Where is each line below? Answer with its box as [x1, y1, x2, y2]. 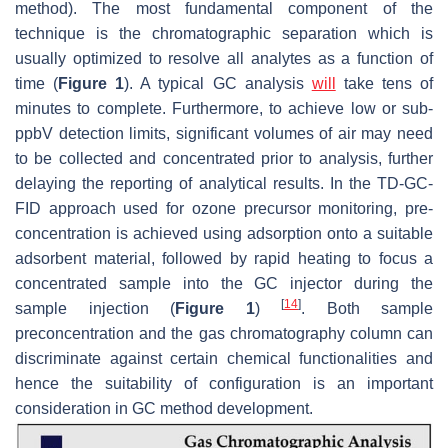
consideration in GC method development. [15, 399, 313, 417]
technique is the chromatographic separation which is [15, 24, 433, 42]
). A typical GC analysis [124, 74, 312, 92]
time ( [15, 74, 59, 92]
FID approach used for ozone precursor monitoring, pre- [15, 199, 433, 217]
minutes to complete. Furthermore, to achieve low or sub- [15, 99, 433, 117]
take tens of [335, 74, 434, 92]
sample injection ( [15, 299, 175, 317]
